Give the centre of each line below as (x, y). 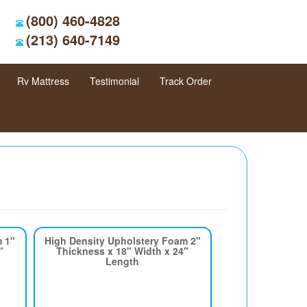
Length (123, 261)
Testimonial (114, 81)
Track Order (186, 81)
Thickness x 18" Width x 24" (123, 251)
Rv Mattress (43, 81)
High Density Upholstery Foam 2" (122, 241)
